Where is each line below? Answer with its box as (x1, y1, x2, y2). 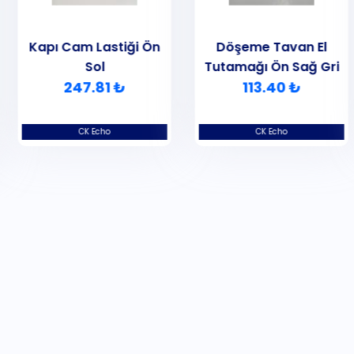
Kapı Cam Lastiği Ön (23, 38, 154, 57)
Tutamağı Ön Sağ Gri (198, 58, 333, 77)
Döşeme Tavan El (210, 38, 321, 57)
